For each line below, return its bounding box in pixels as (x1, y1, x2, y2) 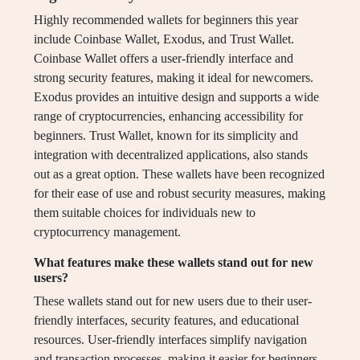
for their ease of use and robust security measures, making (34, 186, 325, 201)
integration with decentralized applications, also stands (34, 148, 308, 162)
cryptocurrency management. (34, 225, 181, 239)
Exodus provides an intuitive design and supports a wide (34, 90, 319, 104)
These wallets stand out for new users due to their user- (34, 294, 312, 309)
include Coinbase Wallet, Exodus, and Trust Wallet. (34, 32, 294, 47)
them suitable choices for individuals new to (34, 206, 256, 220)
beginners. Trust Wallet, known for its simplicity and (34, 129, 298, 143)
